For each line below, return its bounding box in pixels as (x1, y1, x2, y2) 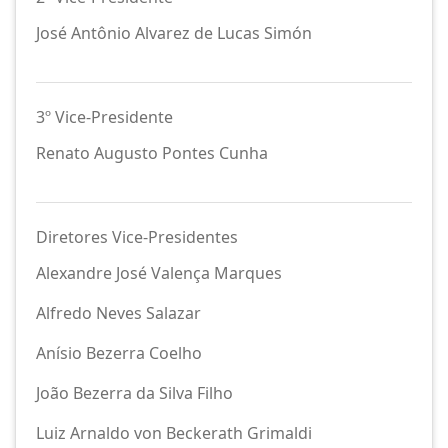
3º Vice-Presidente (36, 106, 173, 128)
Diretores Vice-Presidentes (36, 226, 238, 248)
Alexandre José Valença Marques (36, 262, 282, 284)
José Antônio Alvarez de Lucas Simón (36, 22, 312, 44)
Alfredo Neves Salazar (36, 302, 201, 324)
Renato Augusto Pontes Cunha (36, 142, 268, 164)
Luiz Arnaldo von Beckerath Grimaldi (36, 422, 312, 444)
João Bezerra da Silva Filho (36, 382, 233, 404)
